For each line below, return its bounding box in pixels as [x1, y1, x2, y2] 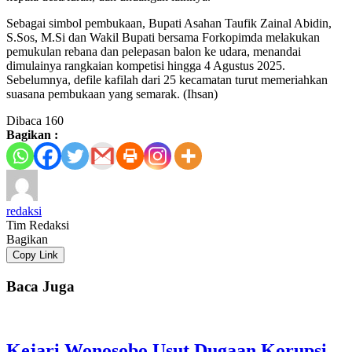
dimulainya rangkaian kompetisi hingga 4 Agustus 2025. [6, 59, 285, 73]
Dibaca [6, 114, 42, 128]
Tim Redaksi [6, 218, 69, 233]
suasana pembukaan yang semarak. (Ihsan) [6, 87, 218, 101]
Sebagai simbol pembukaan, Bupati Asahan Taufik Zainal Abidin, [6, 16, 332, 31]
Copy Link [13, 249, 58, 262]
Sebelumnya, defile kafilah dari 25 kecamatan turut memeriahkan [6, 73, 328, 87]
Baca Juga [6, 278, 75, 295]
